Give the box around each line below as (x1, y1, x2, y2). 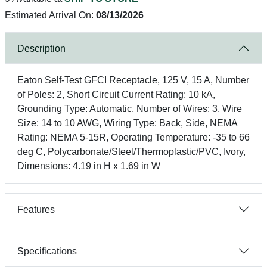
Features (17, 204, 55, 215)
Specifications (17, 246, 77, 256)
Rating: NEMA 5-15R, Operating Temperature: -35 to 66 (17, 132, 250, 142)
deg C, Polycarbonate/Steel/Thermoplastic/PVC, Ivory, (17, 147, 246, 157)
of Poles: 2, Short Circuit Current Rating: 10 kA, (17, 89, 215, 100)
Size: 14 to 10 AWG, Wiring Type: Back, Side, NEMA (17, 118, 237, 128)
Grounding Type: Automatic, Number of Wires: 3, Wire (17, 104, 242, 114)
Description (17, 43, 66, 54)
